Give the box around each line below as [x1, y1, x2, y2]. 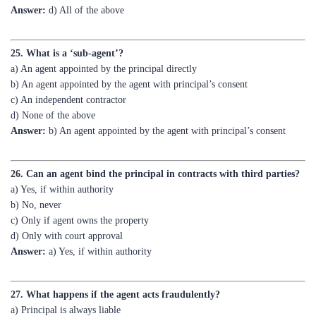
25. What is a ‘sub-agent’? [11, 16, 123, 26]
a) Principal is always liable [11, 272, 121, 283]
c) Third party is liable [11, 303, 101, 314]
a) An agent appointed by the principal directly [11, 31, 197, 42]
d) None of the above [11, 78, 95, 88]
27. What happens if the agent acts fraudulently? [11, 257, 220, 267]
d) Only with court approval [11, 198, 123, 209]
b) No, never [11, 167, 61, 178]
